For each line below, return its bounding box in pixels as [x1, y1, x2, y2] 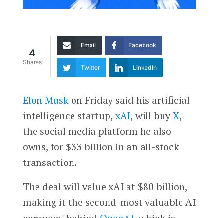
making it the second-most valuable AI [22, 195, 196, 209]
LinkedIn [132, 63, 157, 71]
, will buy [130, 109, 173, 122]
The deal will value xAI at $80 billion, [22, 180, 187, 193]
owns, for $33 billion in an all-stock [22, 140, 179, 153]
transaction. [22, 155, 77, 169]
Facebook [128, 41, 156, 49]
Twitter [80, 63, 100, 71]
